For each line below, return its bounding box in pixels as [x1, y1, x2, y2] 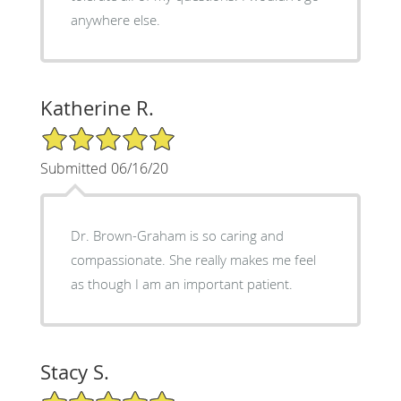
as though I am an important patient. [70, 274, 293, 293]
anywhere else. [70, 10, 160, 29]
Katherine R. [39, 94, 154, 121]
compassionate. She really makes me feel [70, 250, 169, 269]
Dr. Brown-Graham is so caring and [70, 226, 284, 244]
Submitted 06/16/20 [39, 158, 168, 178]
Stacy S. [39, 358, 109, 385]
